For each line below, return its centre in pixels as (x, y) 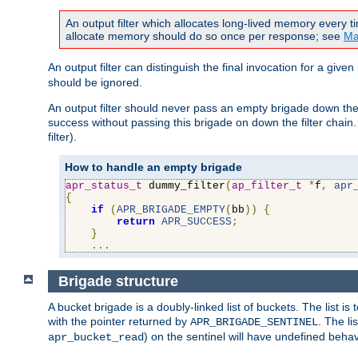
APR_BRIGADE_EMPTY (171, 210)
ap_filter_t (267, 186)
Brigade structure (118, 281)
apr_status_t (104, 186)
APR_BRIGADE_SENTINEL (254, 322)
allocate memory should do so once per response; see (205, 36)
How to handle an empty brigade (153, 167)
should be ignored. (95, 83)
